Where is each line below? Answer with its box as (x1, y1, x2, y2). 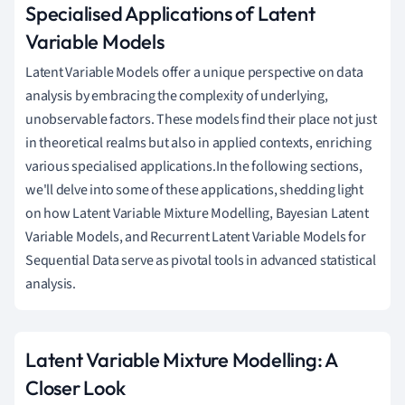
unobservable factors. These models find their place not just (25, 108, 377, 129)
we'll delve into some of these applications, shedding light (25, 179, 364, 200)
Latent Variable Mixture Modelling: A (25, 346, 338, 372)
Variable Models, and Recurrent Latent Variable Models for (25, 226, 366, 247)
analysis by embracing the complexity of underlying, (25, 85, 328, 106)
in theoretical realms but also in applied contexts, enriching (25, 132, 372, 153)
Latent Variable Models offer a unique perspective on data (25, 61, 363, 82)
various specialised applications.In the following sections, (25, 155, 363, 176)
